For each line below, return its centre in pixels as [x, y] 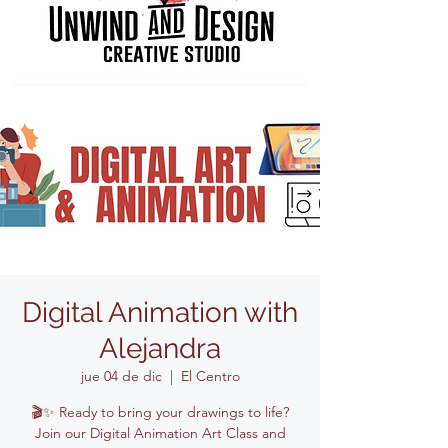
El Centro [210, 376]
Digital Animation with [160, 312]
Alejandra [160, 348]
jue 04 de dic [121, 376]
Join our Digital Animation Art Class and [160, 433]
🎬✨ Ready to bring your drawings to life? [160, 412]
